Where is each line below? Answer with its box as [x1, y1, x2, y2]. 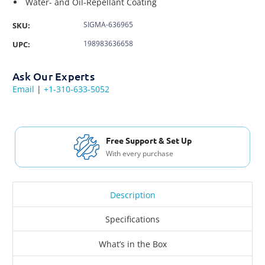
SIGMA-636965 [83, 19, 133, 30]
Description [109, 189, 156, 201]
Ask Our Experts [12, 69, 95, 83]
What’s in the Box [98, 238, 167, 250]
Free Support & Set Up [105, 135, 192, 146]
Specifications [105, 214, 160, 225]
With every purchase [105, 148, 173, 159]
